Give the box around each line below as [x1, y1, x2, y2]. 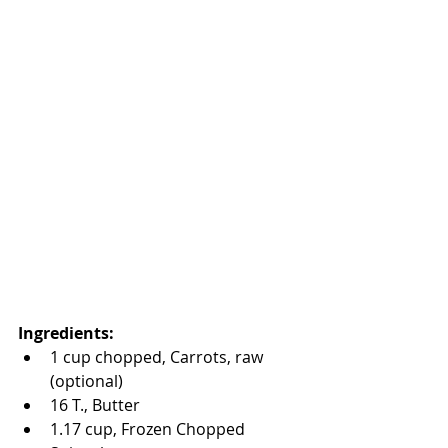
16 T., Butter [50, 394, 148, 417]
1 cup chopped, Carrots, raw [50, 346, 267, 369]
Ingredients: [18, 322, 114, 345]
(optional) [50, 370, 131, 393]
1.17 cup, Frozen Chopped [50, 418, 249, 441]
